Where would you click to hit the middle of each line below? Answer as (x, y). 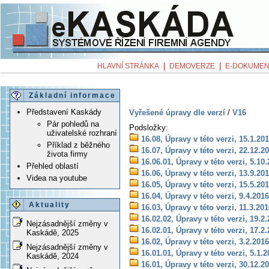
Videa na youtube (57, 178)
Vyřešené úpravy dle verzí (177, 112)
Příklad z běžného (78, 145)
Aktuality (50, 205)
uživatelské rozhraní (82, 133)
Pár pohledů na (73, 124)
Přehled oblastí (53, 166)
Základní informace (72, 96)
